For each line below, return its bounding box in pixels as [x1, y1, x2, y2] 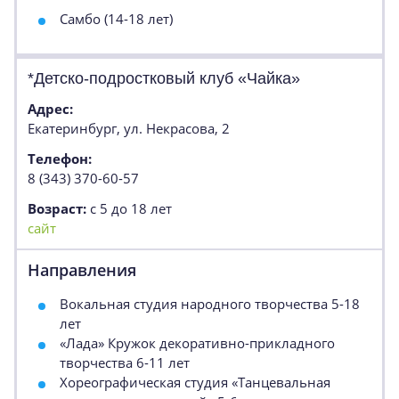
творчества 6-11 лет [60, 354, 190, 371]
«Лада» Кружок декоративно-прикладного [60, 334, 335, 352]
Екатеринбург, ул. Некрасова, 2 [28, 119, 230, 137]
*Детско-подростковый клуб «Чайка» [28, 69, 300, 87]
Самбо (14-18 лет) [60, 10, 173, 28]
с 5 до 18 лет [86, 199, 172, 217]
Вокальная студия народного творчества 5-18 [60, 295, 360, 313]
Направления [28, 259, 136, 281]
